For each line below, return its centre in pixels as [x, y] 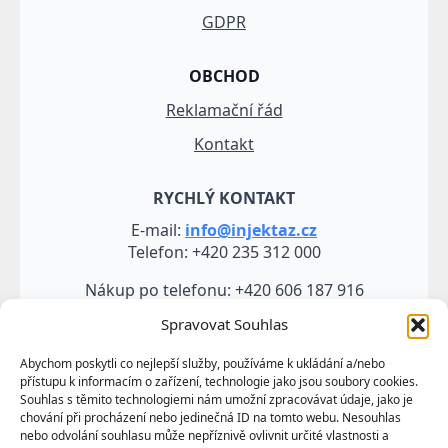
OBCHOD [224, 75]
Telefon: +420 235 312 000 [224, 251]
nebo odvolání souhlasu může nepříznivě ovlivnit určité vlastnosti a [204, 435]
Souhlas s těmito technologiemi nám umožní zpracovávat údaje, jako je [216, 399]
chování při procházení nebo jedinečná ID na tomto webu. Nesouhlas [210, 417]
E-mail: [158, 229]
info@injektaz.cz [251, 229]
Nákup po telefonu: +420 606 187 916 [224, 289]
